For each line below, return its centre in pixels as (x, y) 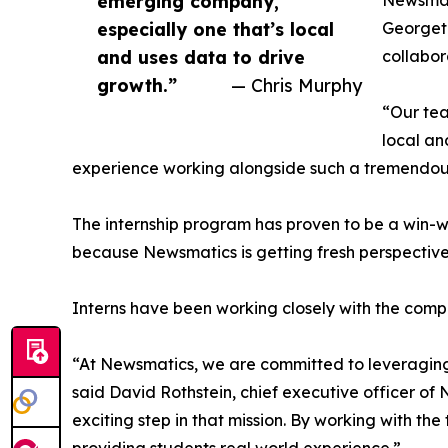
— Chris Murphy (296, 85)
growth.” (137, 85)
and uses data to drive (201, 57)
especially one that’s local (215, 29)
